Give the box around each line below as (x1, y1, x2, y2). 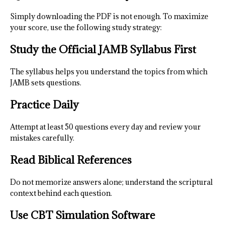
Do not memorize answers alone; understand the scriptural (10, 177, 213, 187)
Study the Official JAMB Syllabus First (10, 43, 196, 57)
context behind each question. (10, 188, 112, 198)
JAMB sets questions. (10, 78, 81, 88)
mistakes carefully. (10, 133, 74, 143)
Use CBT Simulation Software (10, 208, 155, 222)
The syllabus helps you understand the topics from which (10, 67, 207, 77)
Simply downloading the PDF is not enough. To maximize (10, 12, 208, 22)
